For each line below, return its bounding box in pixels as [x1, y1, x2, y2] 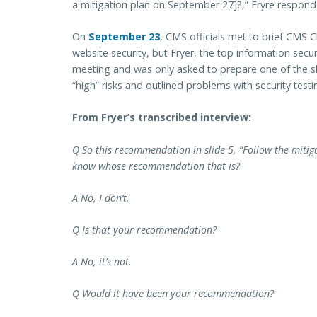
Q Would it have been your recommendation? [72, 287, 274, 301]
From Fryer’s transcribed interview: [72, 110, 251, 125]
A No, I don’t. [72, 190, 129, 204]
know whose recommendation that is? [72, 158, 240, 173]
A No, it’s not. [72, 255, 132, 269]
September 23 [88, 30, 160, 44]
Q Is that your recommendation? [72, 222, 217, 236]
